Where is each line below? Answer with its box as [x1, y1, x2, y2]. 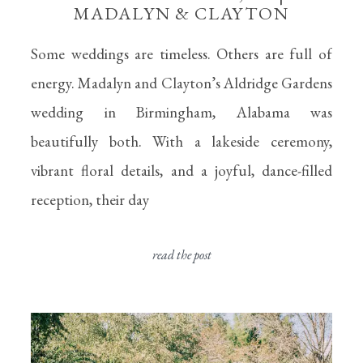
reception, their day [31, 190, 149, 210]
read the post [152, 246, 211, 263]
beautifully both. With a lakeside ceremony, [31, 131, 332, 152]
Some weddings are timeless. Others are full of [31, 44, 332, 64]
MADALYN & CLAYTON [74, 2, 289, 25]
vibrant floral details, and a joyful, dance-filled [31, 160, 332, 181]
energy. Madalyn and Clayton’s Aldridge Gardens [31, 73, 332, 93]
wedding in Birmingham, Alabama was [31, 102, 332, 122]
